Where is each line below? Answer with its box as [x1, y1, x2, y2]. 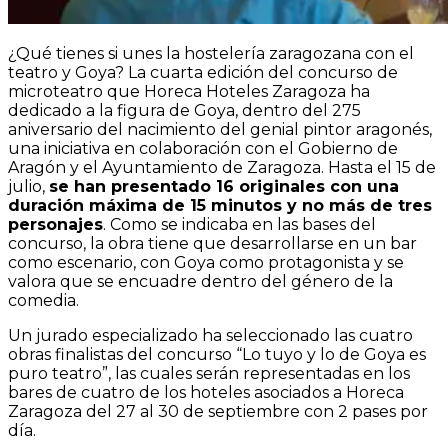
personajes [8, 214, 103, 234]
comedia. [8, 290, 79, 310]
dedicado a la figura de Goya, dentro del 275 [8, 100, 361, 120]
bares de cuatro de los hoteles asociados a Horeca [8, 382, 404, 402]
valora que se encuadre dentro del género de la [8, 271, 393, 291]
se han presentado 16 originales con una [49, 176, 399, 196]
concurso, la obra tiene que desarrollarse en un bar [8, 233, 417, 253]
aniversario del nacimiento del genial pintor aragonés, [8, 119, 432, 139]
